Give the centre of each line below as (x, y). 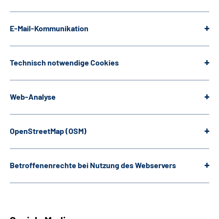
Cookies (105, 63)
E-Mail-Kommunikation (49, 28)
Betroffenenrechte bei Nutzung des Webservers (93, 165)
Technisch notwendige (49, 63)
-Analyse (40, 97)
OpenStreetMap (37, 131)
